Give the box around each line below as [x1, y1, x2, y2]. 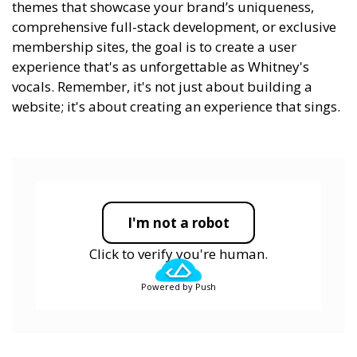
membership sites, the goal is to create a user [12, 37, 296, 57]
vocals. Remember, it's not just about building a [12, 77, 312, 96]
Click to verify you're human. [89, 245, 268, 264]
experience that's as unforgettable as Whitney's [12, 57, 309, 76]
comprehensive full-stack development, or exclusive [12, 18, 336, 37]
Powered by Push [141, 280, 216, 293]
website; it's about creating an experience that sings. [12, 97, 340, 116]
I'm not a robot [127, 214, 229, 233]
